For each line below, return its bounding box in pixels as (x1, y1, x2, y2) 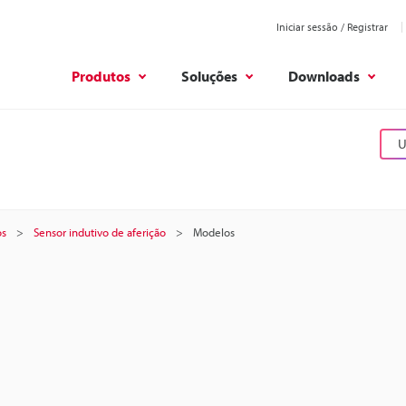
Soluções (181, 66, 237, 85)
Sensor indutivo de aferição (34, 225, 166, 239)
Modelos (193, 225, 235, 239)
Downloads (288, 66, 360, 85)
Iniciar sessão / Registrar (276, 20, 388, 34)
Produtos (72, 66, 130, 85)
